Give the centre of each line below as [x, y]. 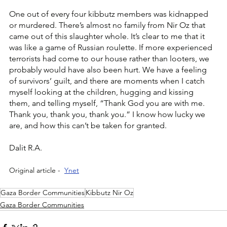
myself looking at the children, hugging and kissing [102, 92]
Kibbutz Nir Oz [109, 193]
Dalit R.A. [26, 148]
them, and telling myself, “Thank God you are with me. [108, 103]
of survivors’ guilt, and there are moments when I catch [108, 81]
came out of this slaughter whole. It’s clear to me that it [108, 36]
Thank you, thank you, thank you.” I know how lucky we [108, 115]
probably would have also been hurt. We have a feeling [109, 70]
